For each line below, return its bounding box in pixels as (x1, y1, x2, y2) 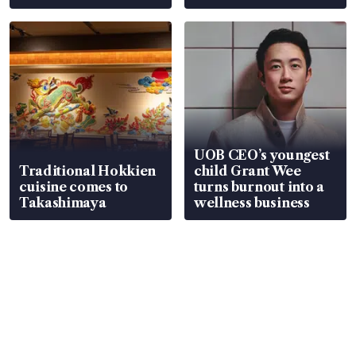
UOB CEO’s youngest (194, 146, 330, 163)
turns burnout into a (194, 178, 324, 195)
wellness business (194, 194, 310, 211)
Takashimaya (19, 194, 106, 211)
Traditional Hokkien (19, 162, 156, 179)
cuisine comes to (19, 178, 128, 195)
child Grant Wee (194, 162, 301, 179)
